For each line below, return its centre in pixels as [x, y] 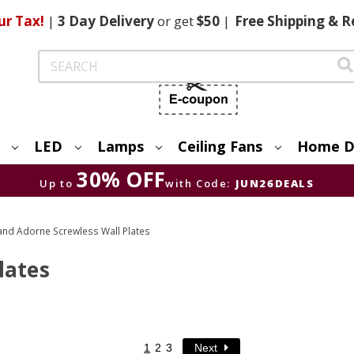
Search [56, 58]
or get [175, 21]
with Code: [198, 183]
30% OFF [121, 179]
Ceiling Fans [220, 146]
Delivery [126, 21]
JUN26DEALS [275, 183]
